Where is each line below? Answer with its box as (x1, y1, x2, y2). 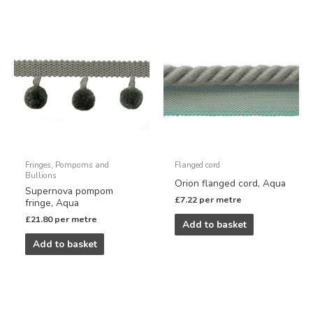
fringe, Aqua (25, 196, 80, 210)
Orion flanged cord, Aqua (175, 176, 286, 190)
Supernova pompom (25, 184, 114, 198)
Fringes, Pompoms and (25, 159, 110, 170)
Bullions (25, 169, 57, 181)
